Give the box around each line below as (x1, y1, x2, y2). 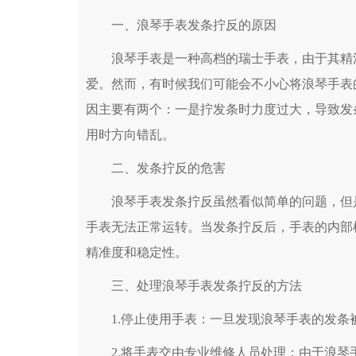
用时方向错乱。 (86, 128, 175, 141)
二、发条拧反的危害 (86, 161, 226, 175)
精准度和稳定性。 (86, 246, 188, 259)
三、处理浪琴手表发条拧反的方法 (86, 279, 302, 292)
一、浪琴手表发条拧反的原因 (86, 18, 277, 32)
